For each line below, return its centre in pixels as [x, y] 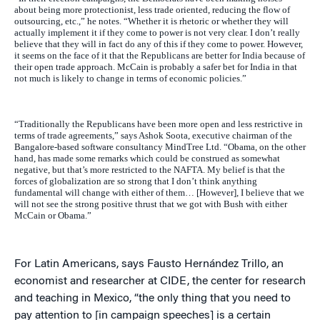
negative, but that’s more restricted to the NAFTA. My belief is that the [150, 170]
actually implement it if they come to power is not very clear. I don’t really [157, 33]
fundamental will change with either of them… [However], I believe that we [159, 193]
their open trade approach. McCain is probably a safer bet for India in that [156, 67]
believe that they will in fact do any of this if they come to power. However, [159, 44]
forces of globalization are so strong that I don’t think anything [136, 181]
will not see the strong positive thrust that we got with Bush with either [151, 204]
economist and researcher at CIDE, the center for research [160, 282]
